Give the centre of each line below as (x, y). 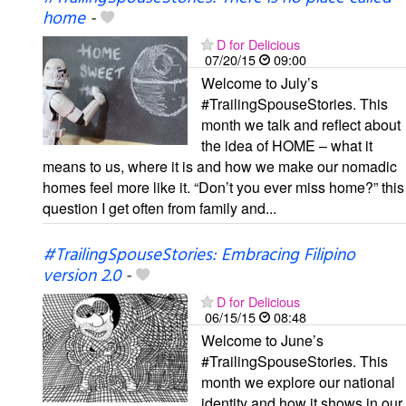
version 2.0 (82, 277)
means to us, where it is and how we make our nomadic (220, 167)
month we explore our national (298, 382)
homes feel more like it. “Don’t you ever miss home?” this (223, 188)
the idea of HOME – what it (287, 146)
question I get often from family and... (159, 208)
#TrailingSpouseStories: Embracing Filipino (199, 256)
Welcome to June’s (262, 341)
